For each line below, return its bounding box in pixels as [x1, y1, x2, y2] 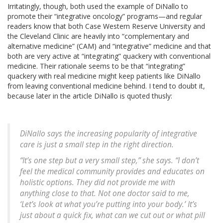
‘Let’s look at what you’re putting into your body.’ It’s [20, 199, 197, 210]
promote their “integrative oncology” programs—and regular [7, 11, 202, 21]
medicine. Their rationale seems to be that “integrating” [7, 61, 185, 71]
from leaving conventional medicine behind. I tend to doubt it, [7, 81, 205, 91]
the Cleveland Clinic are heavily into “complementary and [7, 31, 189, 41]
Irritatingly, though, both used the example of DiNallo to [7, 1, 188, 11]
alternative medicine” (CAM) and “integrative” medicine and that [7, 41, 211, 51]
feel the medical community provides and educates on [20, 166, 205, 177]
